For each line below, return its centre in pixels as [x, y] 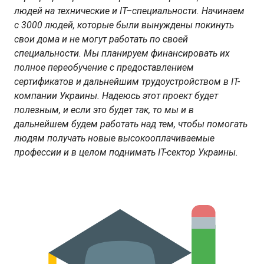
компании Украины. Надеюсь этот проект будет [116, 96]
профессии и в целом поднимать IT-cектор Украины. [126, 153]
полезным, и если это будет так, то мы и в [104, 110]
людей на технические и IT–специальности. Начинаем [129, 11]
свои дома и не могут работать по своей [101, 39]
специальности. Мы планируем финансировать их [122, 54]
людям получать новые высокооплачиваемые [114, 138]
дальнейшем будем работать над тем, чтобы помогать [131, 124]
